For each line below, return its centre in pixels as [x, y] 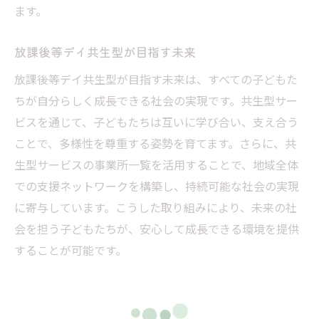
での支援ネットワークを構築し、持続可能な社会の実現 [157, 185]
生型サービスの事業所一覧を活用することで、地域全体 [156, 164]
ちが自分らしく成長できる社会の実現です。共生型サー [156, 100]
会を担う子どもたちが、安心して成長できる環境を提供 [157, 228]
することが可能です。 [70, 250]
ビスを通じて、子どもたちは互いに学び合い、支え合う [156, 121]
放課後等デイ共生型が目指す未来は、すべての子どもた [156, 79]
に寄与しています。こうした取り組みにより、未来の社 [156, 207]
